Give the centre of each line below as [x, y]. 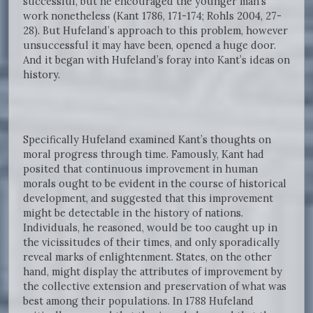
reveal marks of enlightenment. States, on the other [147, 257]
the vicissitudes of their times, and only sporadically [151, 242]
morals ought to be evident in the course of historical [155, 184]
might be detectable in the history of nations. [133, 213]
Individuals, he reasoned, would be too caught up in [150, 228]
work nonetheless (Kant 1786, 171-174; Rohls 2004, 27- [152, 16]
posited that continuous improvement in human [140, 169]
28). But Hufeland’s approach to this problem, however [155, 31]
